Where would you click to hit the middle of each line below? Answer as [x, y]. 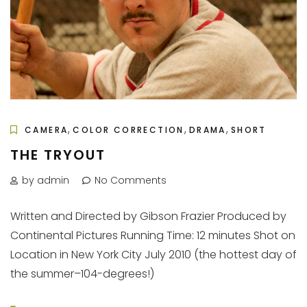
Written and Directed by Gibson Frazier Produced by [148, 216]
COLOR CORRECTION [128, 130]
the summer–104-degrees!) [82, 273]
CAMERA [47, 130]
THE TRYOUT [58, 155]
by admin [46, 180]
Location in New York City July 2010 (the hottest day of [153, 254]
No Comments [131, 180]
